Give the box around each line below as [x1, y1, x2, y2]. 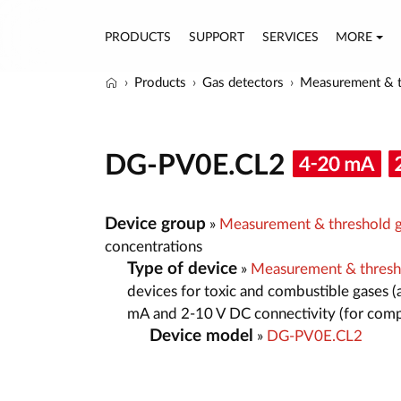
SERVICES [261, 30, 319, 44]
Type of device [127, 260, 237, 277]
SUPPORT [188, 30, 244, 44]
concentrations [105, 238, 202, 254]
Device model [149, 327, 253, 345]
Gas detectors [202, 76, 284, 90]
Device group [105, 215, 206, 233]
